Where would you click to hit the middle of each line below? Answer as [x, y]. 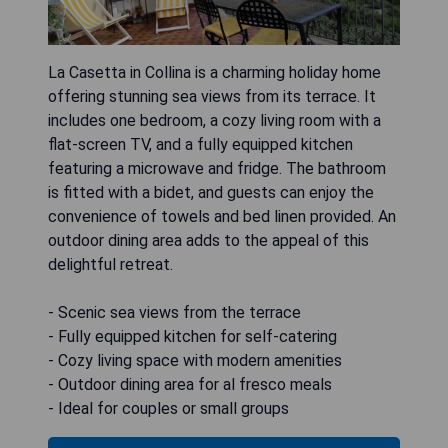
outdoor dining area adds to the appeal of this [208, 240]
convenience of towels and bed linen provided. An [222, 216]
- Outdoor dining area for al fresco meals [190, 384]
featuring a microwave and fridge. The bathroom [217, 168]
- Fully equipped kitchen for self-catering [192, 336]
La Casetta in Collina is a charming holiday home [214, 72]
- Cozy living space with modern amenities [195, 360]
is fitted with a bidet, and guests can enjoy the [211, 192]
